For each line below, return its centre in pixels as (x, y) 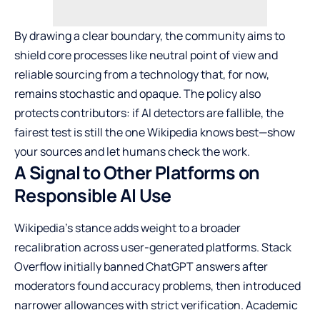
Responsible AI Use (93, 196)
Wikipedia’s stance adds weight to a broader (127, 228)
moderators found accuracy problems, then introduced (157, 286)
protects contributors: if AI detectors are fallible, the (149, 113)
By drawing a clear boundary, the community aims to (150, 36)
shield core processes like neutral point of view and (146, 55)
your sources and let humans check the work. (132, 152)
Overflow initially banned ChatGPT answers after (141, 267)
